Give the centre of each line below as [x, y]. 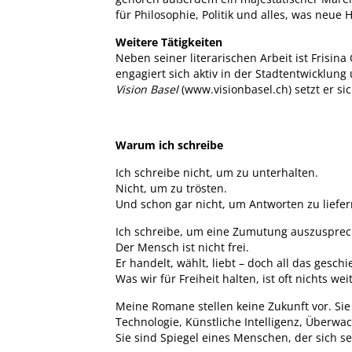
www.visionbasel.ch [236, 89]
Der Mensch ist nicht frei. [182, 247]
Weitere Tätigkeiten [169, 42]
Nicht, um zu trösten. [171, 188]
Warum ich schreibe [169, 145]
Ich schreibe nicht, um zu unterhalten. [217, 172]
